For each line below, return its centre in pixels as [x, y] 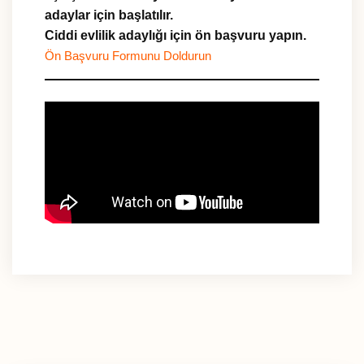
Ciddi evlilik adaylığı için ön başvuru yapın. [175, 36]
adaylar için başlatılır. [109, 15]
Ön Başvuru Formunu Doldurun [128, 56]
